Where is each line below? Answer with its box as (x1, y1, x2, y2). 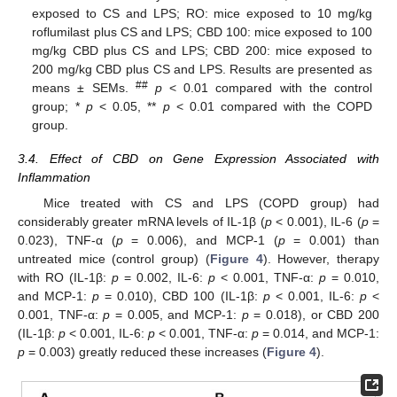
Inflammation (18, 170, 90, 185)
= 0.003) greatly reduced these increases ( (25, 344, 267, 359)
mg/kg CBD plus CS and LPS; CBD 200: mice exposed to (32, 43, 372, 58)
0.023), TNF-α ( (18, 232, 116, 247)
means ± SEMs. (32, 81, 136, 96)
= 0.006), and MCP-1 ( (122, 232, 278, 247)
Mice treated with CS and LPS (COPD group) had (43, 195, 379, 210)
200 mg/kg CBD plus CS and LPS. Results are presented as (32, 62, 372, 77)
